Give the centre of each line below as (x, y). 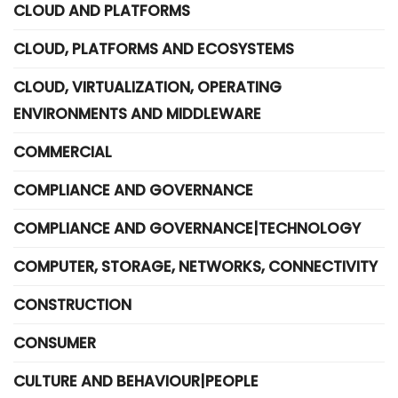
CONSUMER (55, 343)
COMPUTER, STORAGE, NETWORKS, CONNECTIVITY (195, 267)
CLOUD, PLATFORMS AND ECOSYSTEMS (154, 49)
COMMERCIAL (63, 152)
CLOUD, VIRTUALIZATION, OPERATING (147, 87)
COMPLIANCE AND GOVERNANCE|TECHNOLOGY (187, 228)
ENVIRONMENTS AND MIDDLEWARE (137, 114)
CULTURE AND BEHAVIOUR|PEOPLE (136, 381)
